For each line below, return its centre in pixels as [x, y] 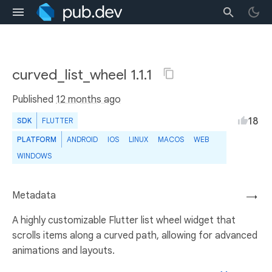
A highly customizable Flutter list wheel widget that [124, 220]
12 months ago [88, 100]
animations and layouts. [63, 251]
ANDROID [82, 139]
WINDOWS [34, 156]
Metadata [34, 195]
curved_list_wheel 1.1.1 [84, 75]
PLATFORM [37, 139]
